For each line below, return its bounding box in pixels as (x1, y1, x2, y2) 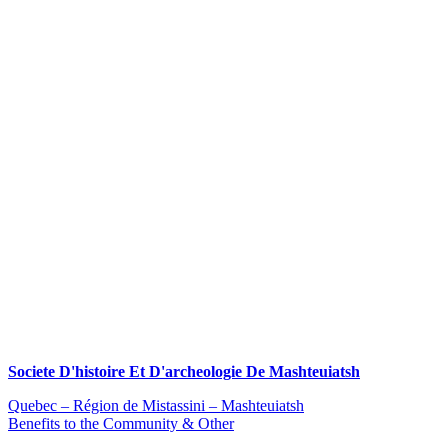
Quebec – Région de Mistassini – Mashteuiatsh (8, 397, 304, 414)
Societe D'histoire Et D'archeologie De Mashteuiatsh (8, 363, 360, 380)
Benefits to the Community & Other (8, 415, 234, 432)
